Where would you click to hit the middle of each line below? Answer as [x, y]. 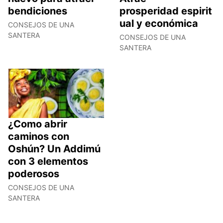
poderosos [34, 173]
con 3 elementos [48, 161]
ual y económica [159, 24]
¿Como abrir [38, 124]
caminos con [39, 136]
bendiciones [38, 11]
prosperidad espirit [166, 11]
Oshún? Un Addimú [54, 149]
